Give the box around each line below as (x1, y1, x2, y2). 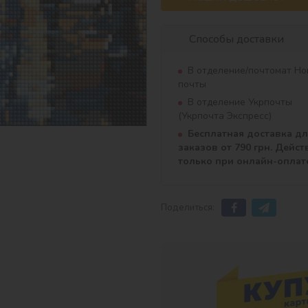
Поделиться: (161, 201, 214, 214)
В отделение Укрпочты (188, 96, 292, 109)
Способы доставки (189, 32, 284, 47)
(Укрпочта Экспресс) (178, 109, 272, 123)
